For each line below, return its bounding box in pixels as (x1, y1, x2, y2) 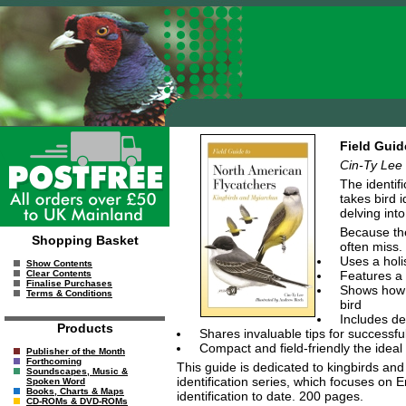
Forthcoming (26, 356, 82, 366)
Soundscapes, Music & (26, 366, 128, 376)
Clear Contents (26, 268, 92, 278)
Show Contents (26, 258, 92, 268)
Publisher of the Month (26, 346, 125, 356)
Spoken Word (26, 376, 85, 386)
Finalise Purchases (26, 278, 112, 288)
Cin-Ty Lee (339, 157, 402, 172)
